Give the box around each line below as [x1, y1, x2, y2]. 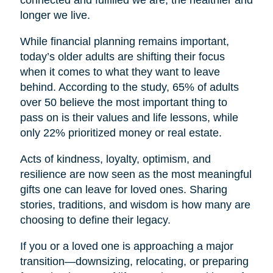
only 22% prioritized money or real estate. [19, 127, 222, 140]
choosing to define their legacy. [19, 214, 171, 227]
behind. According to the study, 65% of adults [19, 81, 239, 94]
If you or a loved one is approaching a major [19, 240, 233, 253]
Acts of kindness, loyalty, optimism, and [19, 153, 211, 166]
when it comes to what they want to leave [19, 66, 220, 79]
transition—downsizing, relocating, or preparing [19, 255, 249, 268]
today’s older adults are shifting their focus [19, 51, 225, 63]
